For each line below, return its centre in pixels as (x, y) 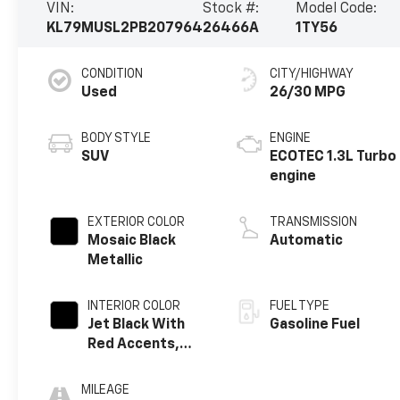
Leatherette (132, 383)
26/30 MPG (308, 92)
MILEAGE (106, 390)
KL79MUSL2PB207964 (125, 28)
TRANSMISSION (314, 222)
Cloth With (125, 364)
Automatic (307, 241)
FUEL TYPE (300, 306)
